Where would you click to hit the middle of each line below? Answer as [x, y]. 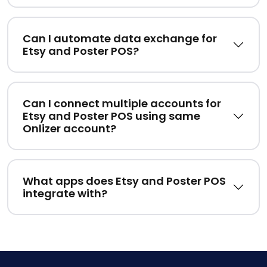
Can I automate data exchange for [120, 39]
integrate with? [65, 194]
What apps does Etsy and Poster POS [124, 181]
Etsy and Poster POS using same [111, 116]
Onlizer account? [69, 129]
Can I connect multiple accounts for [122, 104]
